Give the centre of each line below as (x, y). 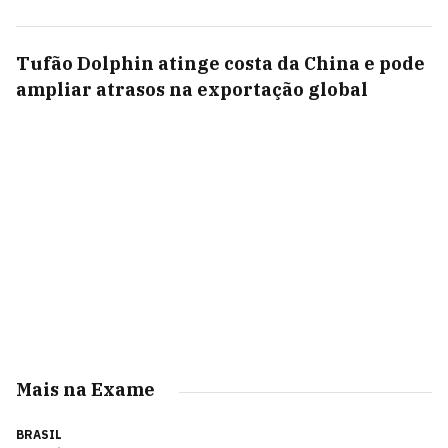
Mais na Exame (85, 389)
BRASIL (39, 434)
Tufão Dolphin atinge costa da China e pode (220, 63)
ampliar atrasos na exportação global (192, 89)
